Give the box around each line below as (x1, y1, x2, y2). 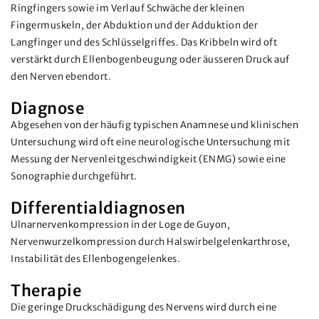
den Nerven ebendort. (11, 70, 111, 83)
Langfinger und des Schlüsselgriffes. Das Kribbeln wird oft (11, 36, 277, 48)
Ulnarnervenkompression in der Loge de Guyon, (11, 219, 230, 231)
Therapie (11, 281, 81, 300)
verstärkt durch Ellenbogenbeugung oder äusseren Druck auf (11, 53, 290, 66)
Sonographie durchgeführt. (11, 170, 137, 182)
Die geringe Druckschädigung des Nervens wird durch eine (11, 301, 277, 313)
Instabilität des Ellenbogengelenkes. (11, 253, 180, 265)
